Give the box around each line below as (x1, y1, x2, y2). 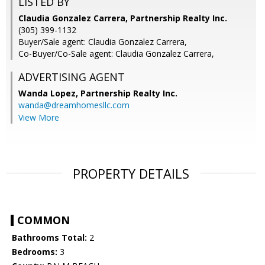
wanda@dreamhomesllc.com (18, 99, 130, 111)
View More (18, 112, 59, 124)
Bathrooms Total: (12, 232, 87, 244)
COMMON (17, 213, 70, 228)
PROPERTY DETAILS (73, 164, 189, 183)
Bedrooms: (12, 246, 57, 258)
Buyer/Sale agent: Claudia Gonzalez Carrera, (18, 36, 187, 48)
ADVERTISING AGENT (18, 70, 125, 85)
